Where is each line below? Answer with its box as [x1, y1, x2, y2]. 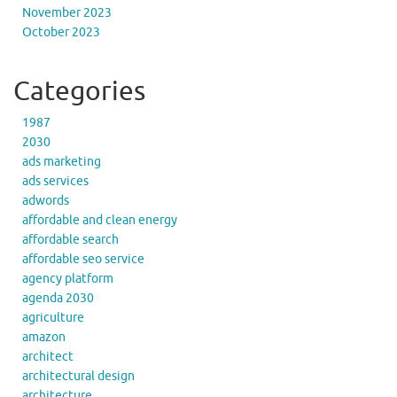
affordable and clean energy [22, 212, 177, 228]
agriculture [22, 309, 84, 325]
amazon [22, 329, 66, 345]
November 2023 [22, 4, 112, 20]
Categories [13, 74, 145, 108]
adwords [22, 192, 69, 208]
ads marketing [22, 153, 101, 169]
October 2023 [22, 24, 100, 40]
